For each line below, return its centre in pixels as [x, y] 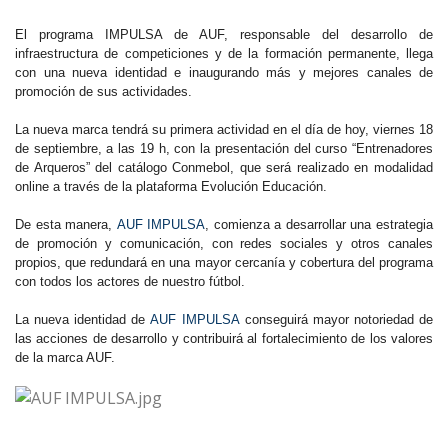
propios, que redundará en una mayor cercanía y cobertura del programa [224, 262]
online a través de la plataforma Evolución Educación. [171, 186]
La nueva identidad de [83, 319]
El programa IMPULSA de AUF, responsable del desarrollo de [224, 34]
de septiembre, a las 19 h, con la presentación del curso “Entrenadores [224, 148]
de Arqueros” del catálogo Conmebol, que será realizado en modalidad [224, 167]
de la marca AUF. [67, 357]
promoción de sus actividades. [103, 91]
